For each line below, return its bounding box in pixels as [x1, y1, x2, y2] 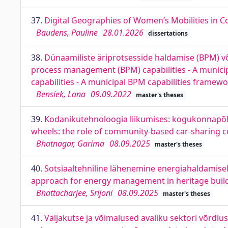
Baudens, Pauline [36, 27, 98, 38]
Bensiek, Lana [36, 89, 85, 100]
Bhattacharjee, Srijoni [36, 187, 112, 198]
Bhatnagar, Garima [36, 138, 104, 149]
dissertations [148, 29, 188, 38]
